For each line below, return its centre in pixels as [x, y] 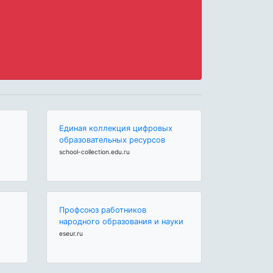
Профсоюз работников [103, 210]
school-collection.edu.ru [94, 152]
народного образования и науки [121, 222]
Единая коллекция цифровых [116, 129]
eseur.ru [71, 234]
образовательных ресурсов [112, 140]
